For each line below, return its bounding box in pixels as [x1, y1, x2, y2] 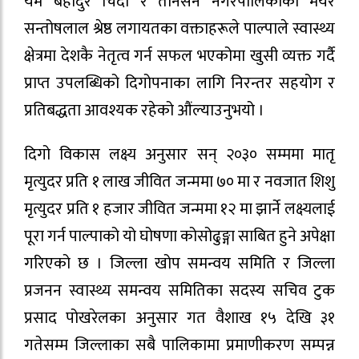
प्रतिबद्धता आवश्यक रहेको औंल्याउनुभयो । [24, 96, 264, 124]
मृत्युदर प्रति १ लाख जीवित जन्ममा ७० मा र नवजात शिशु [24, 167, 335, 196]
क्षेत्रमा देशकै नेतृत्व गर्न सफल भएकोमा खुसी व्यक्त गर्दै [24, 42, 335, 70]
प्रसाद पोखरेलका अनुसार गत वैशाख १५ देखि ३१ [24, 304, 335, 332]
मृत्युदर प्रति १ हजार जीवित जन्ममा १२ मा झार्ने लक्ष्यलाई [24, 195, 335, 223]
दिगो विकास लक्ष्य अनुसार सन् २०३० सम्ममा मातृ [24, 140, 335, 168]
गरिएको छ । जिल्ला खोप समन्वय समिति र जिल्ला [24, 249, 335, 277]
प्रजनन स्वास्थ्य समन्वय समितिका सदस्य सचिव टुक [24, 276, 335, 305]
